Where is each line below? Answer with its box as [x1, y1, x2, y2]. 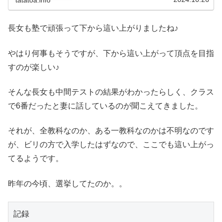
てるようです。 [8, 154, 63, 163]
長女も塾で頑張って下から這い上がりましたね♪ [8, 24, 178, 33]
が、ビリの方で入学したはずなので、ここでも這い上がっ [8, 140, 214, 149]
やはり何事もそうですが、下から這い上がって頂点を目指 [8, 49, 214, 57]
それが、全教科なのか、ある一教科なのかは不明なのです [8, 126, 214, 135]
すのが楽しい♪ [8, 62, 59, 71]
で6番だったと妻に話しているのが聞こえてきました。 [8, 102, 203, 111]
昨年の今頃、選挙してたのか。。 [8, 179, 127, 188]
